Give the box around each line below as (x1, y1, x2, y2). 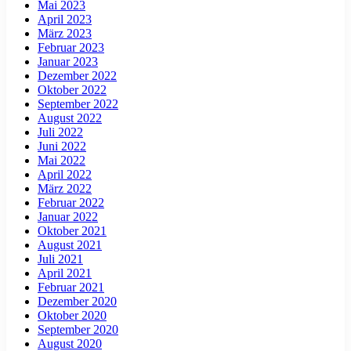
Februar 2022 (38, 195, 104, 209)
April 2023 (38, 12, 92, 26)
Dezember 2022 (38, 68, 117, 82)
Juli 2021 (38, 251, 83, 266)
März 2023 (38, 26, 92, 40)
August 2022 (38, 110, 102, 125)
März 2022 (38, 181, 92, 195)
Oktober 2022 (38, 82, 107, 96)
